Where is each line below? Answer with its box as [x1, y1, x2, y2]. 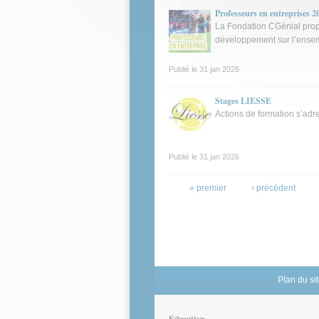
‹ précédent [251, 183, 296, 193]
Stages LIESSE [215, 95, 271, 107]
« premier [189, 183, 226, 193]
